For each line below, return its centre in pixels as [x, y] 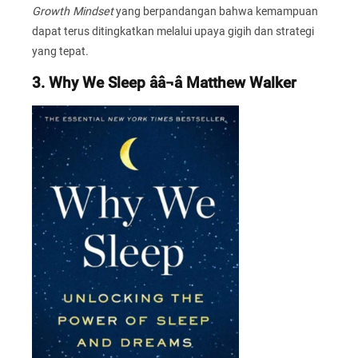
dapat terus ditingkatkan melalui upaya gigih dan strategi [173, 31]
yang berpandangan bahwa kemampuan [216, 11]
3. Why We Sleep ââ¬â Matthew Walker [164, 84]
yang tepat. [60, 51]
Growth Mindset [73, 11]
